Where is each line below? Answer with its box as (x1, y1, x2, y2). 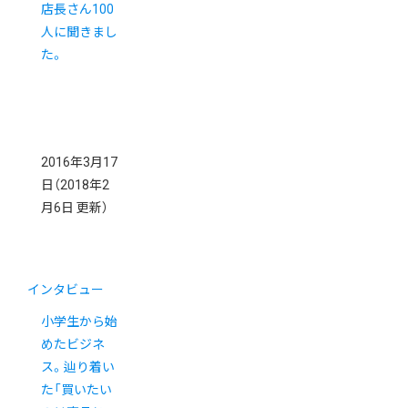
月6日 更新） (41, 199, 108, 215)
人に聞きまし (41, 24, 117, 39)
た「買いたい (41, 382, 112, 397)
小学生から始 (41, 313, 117, 329)
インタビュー (27, 281, 104, 297)
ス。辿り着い (41, 359, 115, 374)
